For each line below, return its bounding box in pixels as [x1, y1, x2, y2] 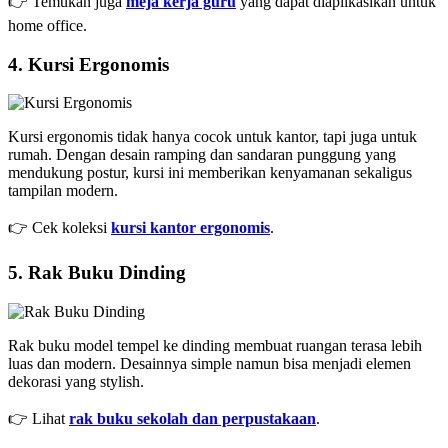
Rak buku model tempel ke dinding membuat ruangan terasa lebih [8, 336, 422, 354]
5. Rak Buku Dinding [8, 262, 186, 284]
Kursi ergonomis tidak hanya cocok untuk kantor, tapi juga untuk [8, 128, 417, 146]
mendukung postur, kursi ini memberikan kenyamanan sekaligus [8, 164, 412, 182]
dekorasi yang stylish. [8, 372, 144, 390]
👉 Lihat [8, 409, 69, 427]
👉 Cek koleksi [8, 219, 111, 237]
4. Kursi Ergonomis [8, 53, 169, 75]
